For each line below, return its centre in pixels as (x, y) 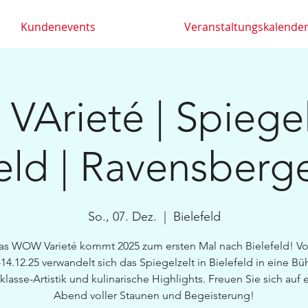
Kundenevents (58, 27)
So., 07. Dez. (122, 217)
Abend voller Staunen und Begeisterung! (154, 295)
